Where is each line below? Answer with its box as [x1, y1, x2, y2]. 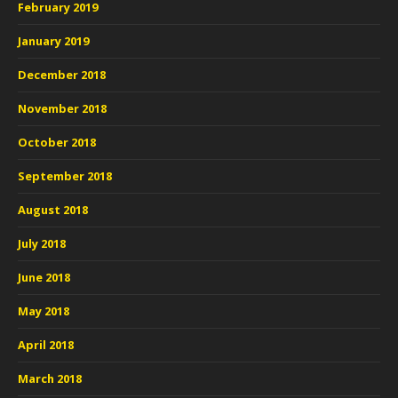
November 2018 [18, 100, 107, 116]
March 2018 [18, 370, 82, 386]
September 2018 [18, 168, 112, 184]
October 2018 [18, 134, 96, 150]
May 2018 [18, 303, 69, 319]
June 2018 [18, 269, 70, 285]
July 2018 [18, 235, 66, 251]
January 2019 [18, 33, 89, 49]
